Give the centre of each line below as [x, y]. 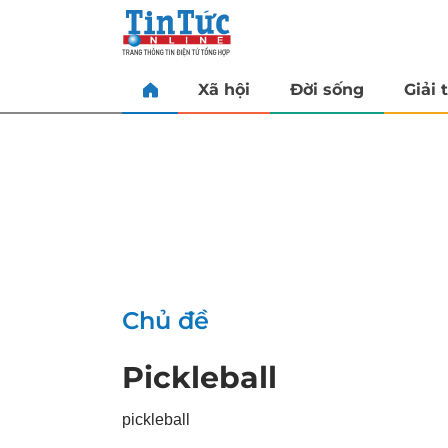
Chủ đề [165, 320]
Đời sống [327, 89]
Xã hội [224, 89]
